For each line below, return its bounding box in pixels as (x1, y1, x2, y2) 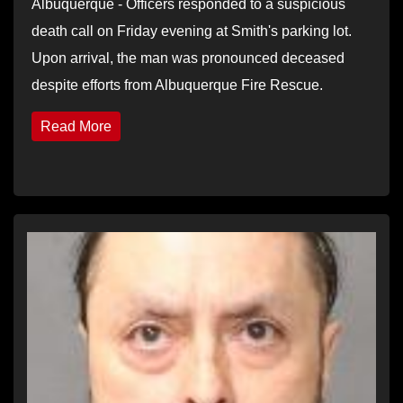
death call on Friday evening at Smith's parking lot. (31, 22, 352, 39)
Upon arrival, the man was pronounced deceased (31, 49, 345, 66)
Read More (40, 118, 112, 134)
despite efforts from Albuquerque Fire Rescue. (31, 76, 323, 93)
